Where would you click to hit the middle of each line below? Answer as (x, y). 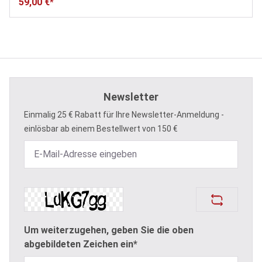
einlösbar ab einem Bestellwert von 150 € (101, 129)
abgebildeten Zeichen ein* (81, 244)
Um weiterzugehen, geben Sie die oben (109, 230)
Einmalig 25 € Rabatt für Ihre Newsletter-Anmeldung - (124, 115)
